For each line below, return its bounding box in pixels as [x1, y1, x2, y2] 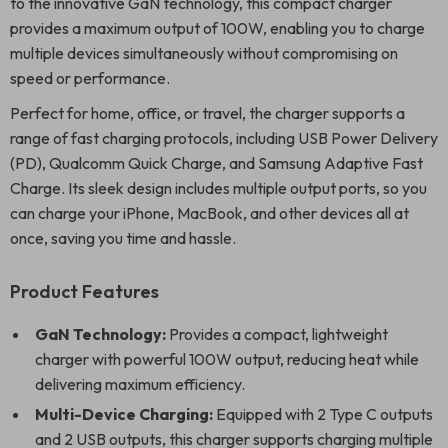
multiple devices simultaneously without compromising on [10, 43, 398, 63]
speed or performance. [10, 68, 170, 88]
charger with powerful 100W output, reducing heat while [35, 349, 419, 369]
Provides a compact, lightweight [166, 324, 388, 344]
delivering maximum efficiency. [35, 374, 245, 394]
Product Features [10, 280, 159, 303]
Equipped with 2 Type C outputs [213, 404, 433, 424]
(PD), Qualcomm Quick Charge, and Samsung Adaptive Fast [10, 153, 423, 173]
